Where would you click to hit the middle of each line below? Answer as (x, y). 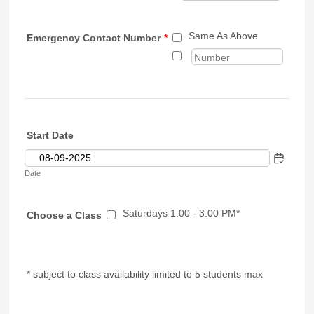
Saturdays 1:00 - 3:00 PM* (182, 213)
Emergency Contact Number (94, 38)
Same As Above (224, 36)
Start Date (50, 135)
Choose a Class (64, 215)
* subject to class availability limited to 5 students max (145, 274)
